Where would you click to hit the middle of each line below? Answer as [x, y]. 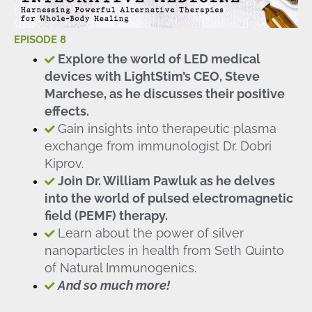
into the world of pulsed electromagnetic [169, 198]
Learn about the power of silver [150, 233]
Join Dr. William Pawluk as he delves [166, 181]
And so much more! [114, 286]
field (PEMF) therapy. [106, 216]
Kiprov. [64, 164]
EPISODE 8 [40, 39]
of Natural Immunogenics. [120, 268]
